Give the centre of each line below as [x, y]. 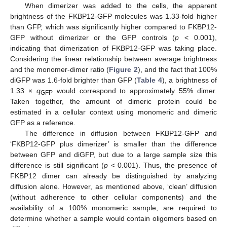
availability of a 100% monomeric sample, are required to [113, 207]
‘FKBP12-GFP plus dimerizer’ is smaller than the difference [113, 144]
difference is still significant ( [57, 165]
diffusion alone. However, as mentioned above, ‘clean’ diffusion [113, 186]
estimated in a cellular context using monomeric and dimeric [113, 112]
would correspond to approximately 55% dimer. [135, 90]
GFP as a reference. [43, 122]
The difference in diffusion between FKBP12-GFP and [121, 133]
